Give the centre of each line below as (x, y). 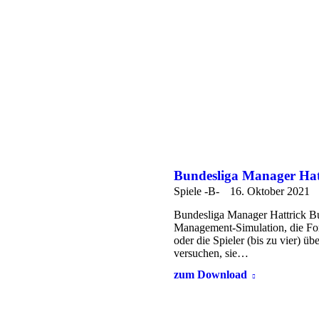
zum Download (210, 275)
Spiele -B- (197, 192)
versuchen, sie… (211, 253)
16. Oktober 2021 (270, 192)
